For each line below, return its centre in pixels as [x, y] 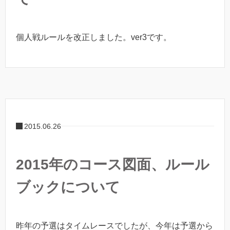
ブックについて [68, 187]
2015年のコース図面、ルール [113, 164]
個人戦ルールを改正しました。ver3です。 [94, 37]
